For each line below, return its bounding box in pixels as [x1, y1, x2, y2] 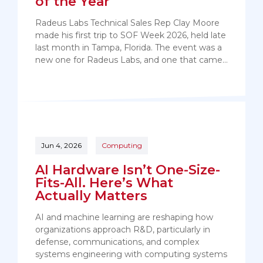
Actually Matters [35, 188, 147, 204]
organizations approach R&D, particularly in [35, 224, 210, 235]
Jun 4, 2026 [41, 141, 82, 150]
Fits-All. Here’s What [35, 175, 173, 191]
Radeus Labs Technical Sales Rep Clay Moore [35, 18, 220, 29]
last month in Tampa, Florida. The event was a [35, 42, 222, 53]
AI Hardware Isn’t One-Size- [35, 162, 220, 178]
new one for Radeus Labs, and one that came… [35, 55, 228, 66]
